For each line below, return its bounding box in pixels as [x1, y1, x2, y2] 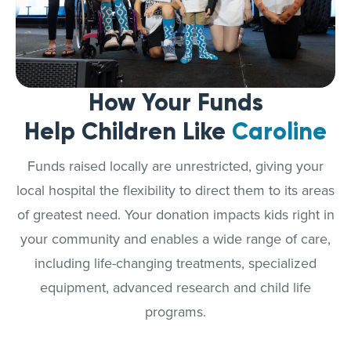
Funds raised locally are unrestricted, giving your [27, 156, 324, 176]
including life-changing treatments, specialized [34, 253, 317, 273]
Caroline [232, 117, 327, 147]
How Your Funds [88, 88, 263, 118]
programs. [145, 302, 206, 322]
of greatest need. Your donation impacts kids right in [16, 204, 335, 225]
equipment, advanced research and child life [40, 277, 311, 298]
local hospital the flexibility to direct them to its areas [16, 180, 335, 201]
